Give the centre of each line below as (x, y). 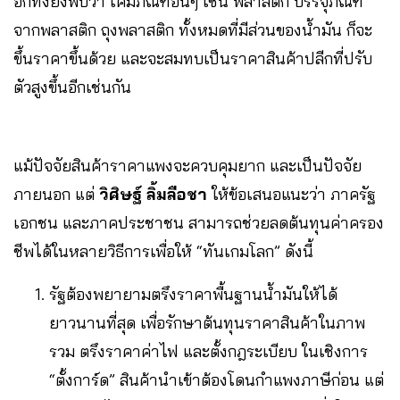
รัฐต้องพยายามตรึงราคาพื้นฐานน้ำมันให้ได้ (193, 294)
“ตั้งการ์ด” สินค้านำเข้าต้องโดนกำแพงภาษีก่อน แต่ (217, 379)
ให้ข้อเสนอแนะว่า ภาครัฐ (294, 194)
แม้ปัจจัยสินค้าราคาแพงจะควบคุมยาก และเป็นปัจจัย (187, 165)
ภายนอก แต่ (56, 194)
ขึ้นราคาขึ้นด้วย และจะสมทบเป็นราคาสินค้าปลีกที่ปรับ (193, 58)
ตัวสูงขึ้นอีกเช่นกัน (72, 87)
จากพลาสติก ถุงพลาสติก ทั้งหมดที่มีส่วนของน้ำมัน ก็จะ (193, 29)
